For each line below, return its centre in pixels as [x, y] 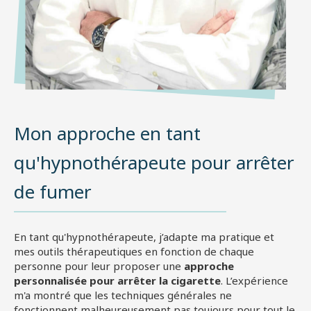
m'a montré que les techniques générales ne [123, 295]
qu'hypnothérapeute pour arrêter [154, 163]
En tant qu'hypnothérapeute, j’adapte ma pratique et [144, 237]
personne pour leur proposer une [99, 266]
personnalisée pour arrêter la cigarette [117, 281]
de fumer [53, 192]
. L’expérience [254, 281]
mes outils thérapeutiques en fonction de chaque [134, 252]
